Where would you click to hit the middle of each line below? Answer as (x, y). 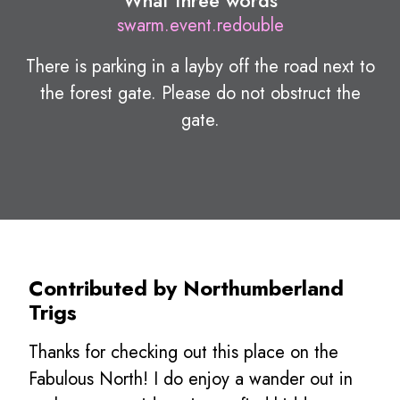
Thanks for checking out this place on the (183, 352)
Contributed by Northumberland (186, 288)
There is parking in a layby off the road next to (200, 66)
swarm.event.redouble (200, 25)
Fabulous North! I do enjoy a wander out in (191, 379)
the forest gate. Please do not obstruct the (200, 93)
